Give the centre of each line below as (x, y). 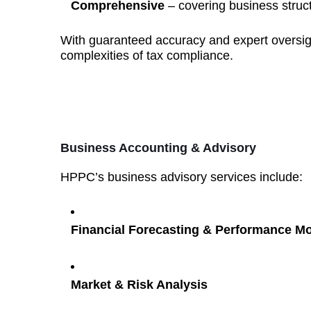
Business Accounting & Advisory (158, 148)
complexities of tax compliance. (147, 56)
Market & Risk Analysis (139, 285)
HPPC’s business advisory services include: (182, 177)
